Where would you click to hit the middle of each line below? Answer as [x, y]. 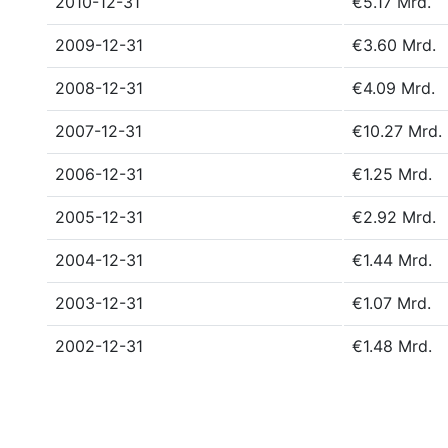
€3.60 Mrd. [394, 45]
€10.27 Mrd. [397, 131]
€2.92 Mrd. [394, 217]
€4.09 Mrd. [393, 88]
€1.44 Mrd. [392, 260]
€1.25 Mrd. [392, 174]
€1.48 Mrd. [392, 346]
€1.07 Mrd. [391, 303]
